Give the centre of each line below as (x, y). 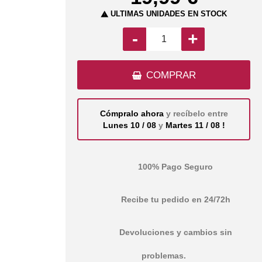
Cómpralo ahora (133, 113)
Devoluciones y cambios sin (175, 232)
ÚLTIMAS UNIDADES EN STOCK (168, 13)
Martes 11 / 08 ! (195, 125)
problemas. (164, 255)
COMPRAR (171, 75)
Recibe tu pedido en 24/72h (175, 199)
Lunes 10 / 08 (130, 125)
